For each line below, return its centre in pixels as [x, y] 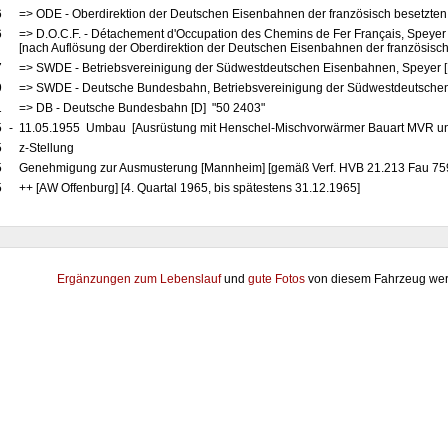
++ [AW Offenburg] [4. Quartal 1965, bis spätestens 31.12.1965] [189, 188]
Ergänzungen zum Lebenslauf [139, 279]
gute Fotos [276, 279]
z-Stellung [47, 148]
